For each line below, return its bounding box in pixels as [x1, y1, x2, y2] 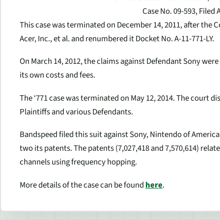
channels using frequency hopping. [20, 156, 137, 168]
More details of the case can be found [20, 179, 145, 191]
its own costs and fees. [20, 69, 95, 82]
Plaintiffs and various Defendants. [20, 106, 133, 118]
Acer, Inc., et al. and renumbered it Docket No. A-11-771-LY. [20, 33, 214, 45]
